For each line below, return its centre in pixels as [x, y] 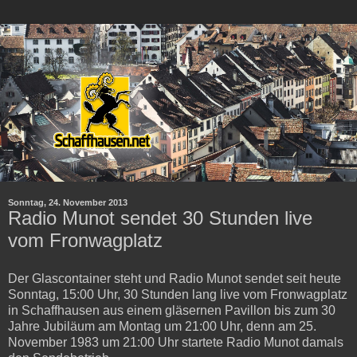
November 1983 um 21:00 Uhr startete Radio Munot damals [176, 342]
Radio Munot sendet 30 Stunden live [160, 218]
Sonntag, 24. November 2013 [68, 202]
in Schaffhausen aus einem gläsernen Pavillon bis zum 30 [172, 310]
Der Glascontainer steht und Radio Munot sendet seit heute [175, 278]
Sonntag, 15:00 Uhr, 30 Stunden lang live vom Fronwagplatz [178, 294]
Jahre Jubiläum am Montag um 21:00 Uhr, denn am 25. [162, 326]
